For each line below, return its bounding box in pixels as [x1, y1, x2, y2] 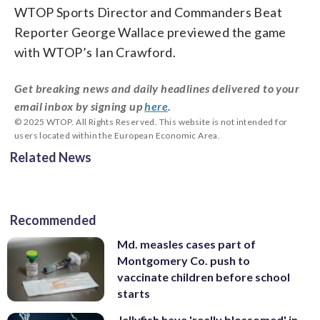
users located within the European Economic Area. [14, 129, 221, 141]
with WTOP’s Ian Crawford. [14, 44, 176, 60]
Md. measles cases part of [117, 236, 256, 251]
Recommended [10, 211, 96, 228]
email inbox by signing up [14, 99, 145, 113]
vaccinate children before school [117, 269, 290, 284]
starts [117, 286, 150, 300]
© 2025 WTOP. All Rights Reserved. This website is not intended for [14, 116, 288, 127]
